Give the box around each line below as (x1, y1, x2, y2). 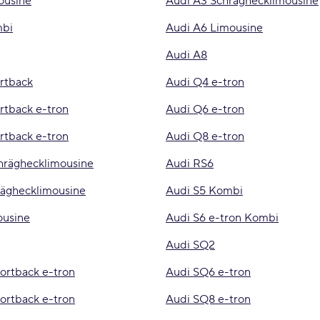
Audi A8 (166, 48, 207, 62)
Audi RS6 (166, 156, 214, 171)
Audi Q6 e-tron (166, 102, 244, 116)
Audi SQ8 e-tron (166, 292, 251, 306)
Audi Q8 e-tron (166, 129, 244, 144)
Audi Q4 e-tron (166, 75, 244, 89)
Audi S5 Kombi (166, 184, 243, 198)
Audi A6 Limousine (166, 21, 263, 35)
